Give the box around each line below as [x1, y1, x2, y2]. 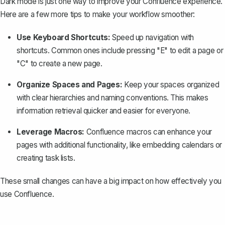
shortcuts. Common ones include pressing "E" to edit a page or [17, 45, 223, 55]
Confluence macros [86, 127, 152, 137]
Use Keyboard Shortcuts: [17, 32, 110, 42]
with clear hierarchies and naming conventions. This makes [17, 92, 208, 102]
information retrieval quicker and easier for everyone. [17, 105, 190, 116]
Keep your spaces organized [124, 79, 219, 89]
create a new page [39, 58, 101, 68]
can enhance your [151, 127, 212, 137]
